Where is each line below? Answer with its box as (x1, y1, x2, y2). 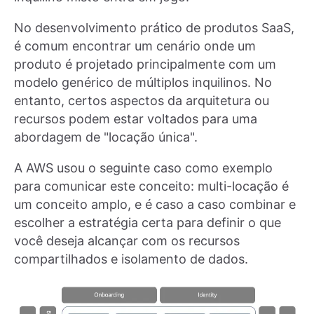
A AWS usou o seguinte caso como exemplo (14, 160, 273, 175)
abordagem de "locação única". (14, 129, 198, 144)
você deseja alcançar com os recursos (14, 233, 240, 248)
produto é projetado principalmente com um (14, 56, 276, 71)
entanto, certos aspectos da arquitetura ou (14, 93, 269, 108)
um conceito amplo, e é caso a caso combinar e (14, 196, 296, 212)
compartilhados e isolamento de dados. (14, 251, 248, 266)
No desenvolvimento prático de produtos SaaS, (14, 20, 294, 35)
